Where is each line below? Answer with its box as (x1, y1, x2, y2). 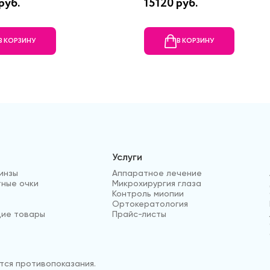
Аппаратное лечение (112, 168, 202, 178)
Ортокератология (112, 199, 189, 209)
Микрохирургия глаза (112, 178, 202, 189)
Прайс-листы (112, 209, 167, 219)
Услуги (112, 151, 143, 163)
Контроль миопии (112, 189, 184, 199)
